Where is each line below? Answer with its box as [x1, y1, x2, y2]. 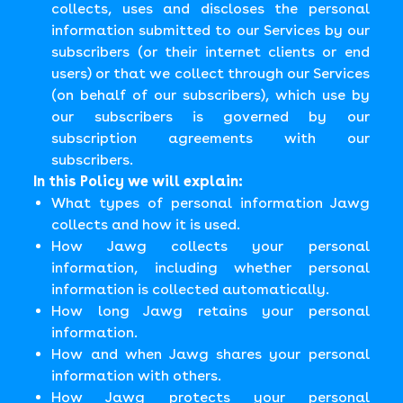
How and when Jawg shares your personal [51, 345, 370, 363]
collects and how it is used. [51, 216, 241, 233]
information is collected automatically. [51, 281, 330, 298]
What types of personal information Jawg [51, 194, 370, 211]
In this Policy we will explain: [33, 173, 244, 190]
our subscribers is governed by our [51, 108, 370, 125]
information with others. [51, 367, 222, 384]
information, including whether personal [51, 259, 370, 276]
